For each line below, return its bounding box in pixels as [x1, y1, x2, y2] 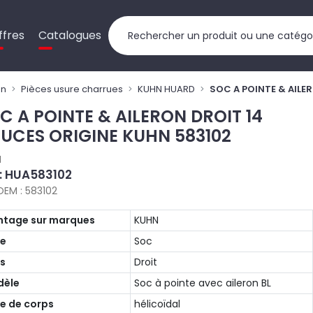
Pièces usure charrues [21, 82, 124, 96]
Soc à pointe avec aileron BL [134, 276, 272, 290]
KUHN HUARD [138, 82, 196, 96]
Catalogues [38, 27, 102, 43]
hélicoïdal [134, 297, 181, 311]
